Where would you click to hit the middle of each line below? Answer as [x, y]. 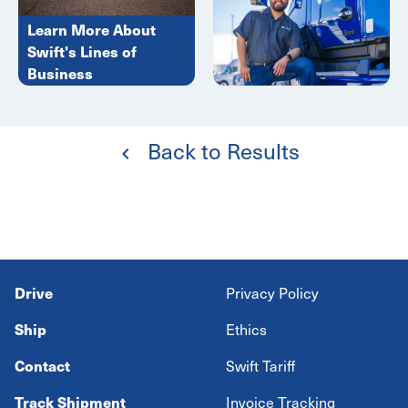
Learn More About [92, 29]
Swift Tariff [260, 366]
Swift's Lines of [82, 51]
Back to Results [220, 151]
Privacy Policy [272, 293]
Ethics [246, 329]
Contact [42, 366]
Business [60, 72]
